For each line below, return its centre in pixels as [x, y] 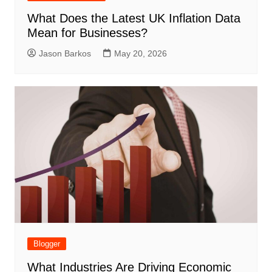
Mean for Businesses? [87, 32]
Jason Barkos [65, 53]
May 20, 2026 [140, 53]
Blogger [46, 243]
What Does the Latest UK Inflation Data [134, 18]
